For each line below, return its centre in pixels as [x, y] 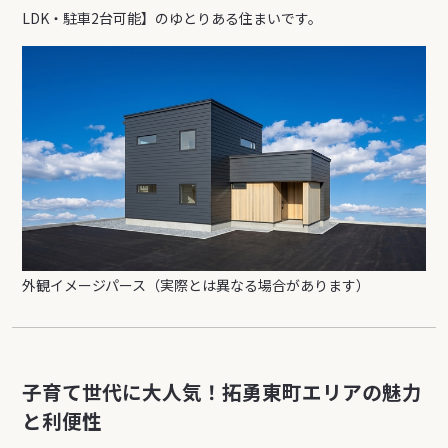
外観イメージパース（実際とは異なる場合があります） [196, 285]
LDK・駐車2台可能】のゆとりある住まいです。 [172, 18]
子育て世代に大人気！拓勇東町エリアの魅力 [222, 392]
